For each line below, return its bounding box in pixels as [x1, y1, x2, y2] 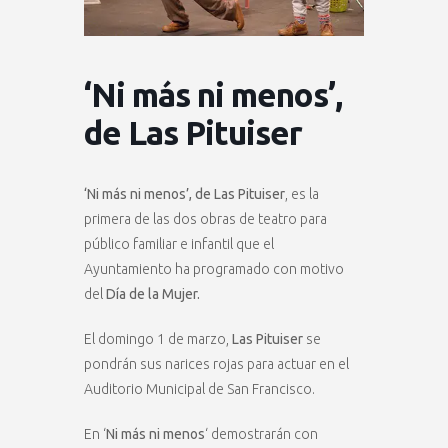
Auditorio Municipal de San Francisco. [84, 381, 315, 398]
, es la [285, 186, 319, 203]
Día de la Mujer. [106, 286, 200, 303]
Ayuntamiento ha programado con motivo [84, 261, 344, 278]
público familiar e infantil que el [84, 236, 274, 253]
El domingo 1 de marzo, [84, 331, 232, 348]
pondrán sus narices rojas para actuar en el [84, 356, 349, 373]
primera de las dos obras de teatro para [84, 211, 327, 228]
